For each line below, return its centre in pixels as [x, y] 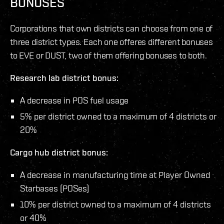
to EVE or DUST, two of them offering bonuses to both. [109, 55]
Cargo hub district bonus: [59, 152]
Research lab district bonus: [64, 77]
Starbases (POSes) [54, 188]
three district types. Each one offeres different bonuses [111, 41]
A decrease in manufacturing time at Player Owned [115, 174]
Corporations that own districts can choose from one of [111, 28]
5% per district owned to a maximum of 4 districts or [118, 116]
